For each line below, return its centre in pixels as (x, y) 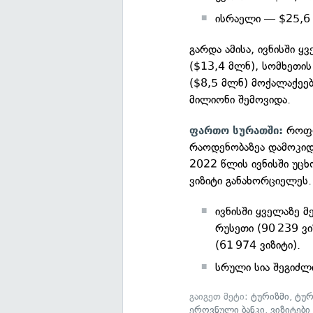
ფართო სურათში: (236, 131)
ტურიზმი (270, 297)
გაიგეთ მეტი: (220, 297)
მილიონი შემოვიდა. (240, 100)
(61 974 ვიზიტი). (258, 245)
